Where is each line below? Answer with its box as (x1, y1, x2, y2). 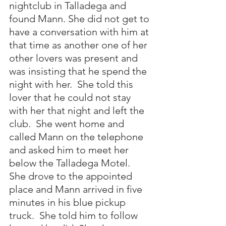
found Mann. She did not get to (9, 13, 152, 25)
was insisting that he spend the (9, 65, 149, 77)
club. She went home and (9, 118, 127, 130)
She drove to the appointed (9, 170, 135, 182)
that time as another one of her (9, 39, 150, 51)
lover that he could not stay (9, 91, 133, 103)
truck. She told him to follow (9, 209, 140, 221)
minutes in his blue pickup (9, 196, 128, 208)
